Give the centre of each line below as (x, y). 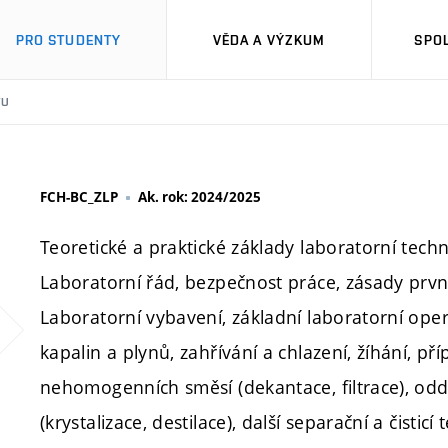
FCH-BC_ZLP (79, 197)
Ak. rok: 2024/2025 (199, 197)
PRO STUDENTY (68, 39)
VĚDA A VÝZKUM (269, 39)
